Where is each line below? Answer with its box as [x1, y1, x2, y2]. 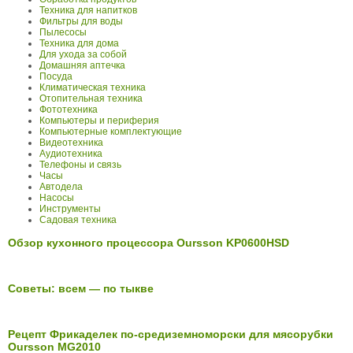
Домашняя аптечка [39, 60, 125, 72]
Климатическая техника [39, 82, 146, 94]
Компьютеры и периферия [39, 115, 159, 127]
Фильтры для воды [39, 16, 123, 28]
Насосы [39, 192, 74, 204]
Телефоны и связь [39, 159, 121, 171]
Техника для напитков [39, 5, 137, 17]
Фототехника [39, 104, 98, 116]
